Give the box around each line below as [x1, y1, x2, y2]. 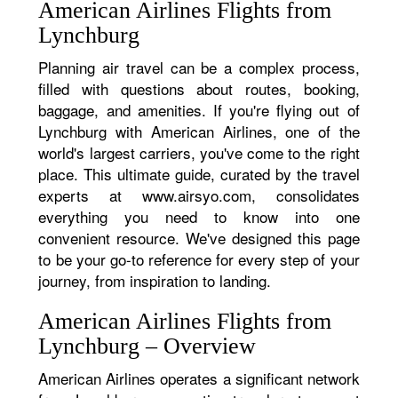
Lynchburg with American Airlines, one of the [38, 120, 360, 142]
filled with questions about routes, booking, [38, 77, 360, 99]
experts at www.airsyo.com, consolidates [38, 184, 360, 206]
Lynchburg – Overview [38, 333, 257, 359]
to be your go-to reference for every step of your [38, 248, 360, 270]
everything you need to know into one [38, 205, 360, 227]
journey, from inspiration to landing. [38, 269, 272, 291]
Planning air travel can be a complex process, [38, 56, 360, 78]
